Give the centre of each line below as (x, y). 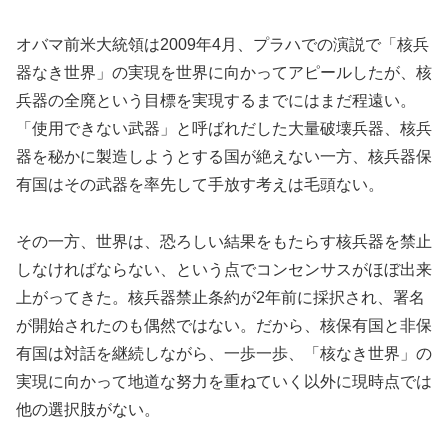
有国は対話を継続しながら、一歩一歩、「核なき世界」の (224, 353)
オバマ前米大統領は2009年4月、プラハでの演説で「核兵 (222, 44)
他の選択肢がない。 (88, 409)
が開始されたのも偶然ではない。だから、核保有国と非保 (224, 325)
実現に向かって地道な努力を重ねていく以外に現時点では (224, 381)
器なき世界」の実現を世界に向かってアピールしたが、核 (224, 72)
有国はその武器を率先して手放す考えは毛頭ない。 (200, 184)
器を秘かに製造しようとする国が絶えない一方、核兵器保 (224, 156)
